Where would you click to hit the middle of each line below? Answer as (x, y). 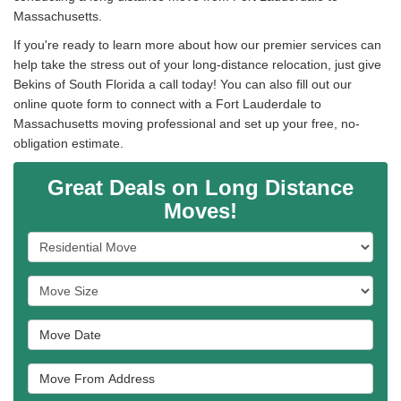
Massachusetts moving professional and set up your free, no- (187, 123)
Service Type (66, 239)
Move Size (58, 283)
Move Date (59, 327)
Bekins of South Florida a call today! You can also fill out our (183, 84)
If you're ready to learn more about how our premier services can (197, 44)
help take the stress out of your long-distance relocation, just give (197, 64)
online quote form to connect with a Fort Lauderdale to (167, 103)
